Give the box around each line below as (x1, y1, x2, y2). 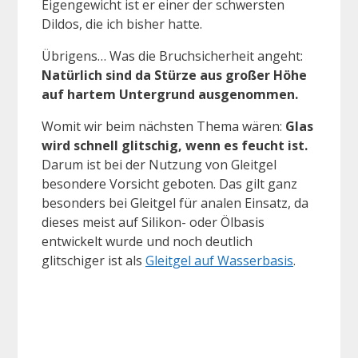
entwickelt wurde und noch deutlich (42, 232, 253, 250)
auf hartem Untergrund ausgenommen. (42, 85, 298, 103)
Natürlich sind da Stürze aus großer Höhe (42, 66, 307, 84)
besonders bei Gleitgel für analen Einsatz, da (42, 193, 308, 212)
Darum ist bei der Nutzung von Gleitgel (42, 155, 276, 173)
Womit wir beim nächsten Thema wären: (42, 117, 285, 135)
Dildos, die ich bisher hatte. (42, 14, 202, 33)
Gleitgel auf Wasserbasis (145, 251, 293, 269)
